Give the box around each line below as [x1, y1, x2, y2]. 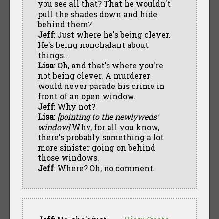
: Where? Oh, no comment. [53, 162, 155, 173]
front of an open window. [37, 90, 136, 101]
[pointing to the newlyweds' [57, 111, 159, 122]
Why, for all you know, [69, 121, 159, 132]
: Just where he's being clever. [53, 29, 171, 40]
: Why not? [53, 101, 95, 111]
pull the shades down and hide [37, 8, 157, 19]
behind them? [37, 19, 92, 29]
